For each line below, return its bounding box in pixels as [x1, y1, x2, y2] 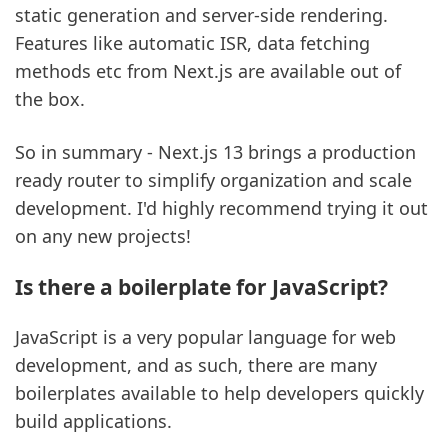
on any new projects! [15, 223, 191, 248]
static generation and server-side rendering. [15, 2, 388, 27]
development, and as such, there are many [15, 352, 377, 377]
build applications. [15, 408, 172, 433]
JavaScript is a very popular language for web [15, 324, 396, 349]
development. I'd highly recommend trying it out [15, 195, 428, 220]
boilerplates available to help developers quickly [15, 380, 424, 405]
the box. [15, 86, 85, 111]
